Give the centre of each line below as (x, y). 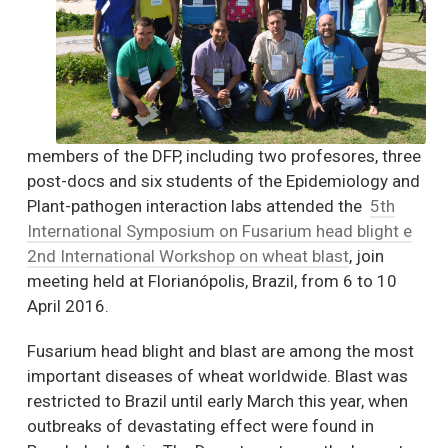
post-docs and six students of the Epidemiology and (223, 180)
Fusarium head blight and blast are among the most (220, 350)
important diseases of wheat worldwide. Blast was (217, 375)
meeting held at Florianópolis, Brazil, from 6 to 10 (212, 280)
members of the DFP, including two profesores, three (224, 155)
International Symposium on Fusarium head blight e (219, 230)
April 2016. (68, 305)
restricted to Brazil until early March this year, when (217, 400)
